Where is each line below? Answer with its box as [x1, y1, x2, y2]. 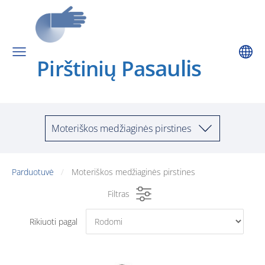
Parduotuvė [12, 166, 54, 177]
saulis [144, 53, 228, 83]
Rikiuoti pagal [29, 215, 77, 227]
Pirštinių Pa [37, 54, 145, 82]
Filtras [107, 188, 130, 199]
